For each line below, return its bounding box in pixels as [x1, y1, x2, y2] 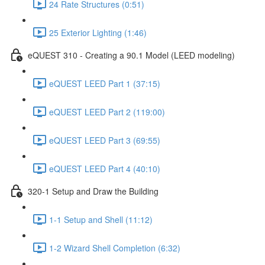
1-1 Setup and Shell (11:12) [49, 213, 153, 225]
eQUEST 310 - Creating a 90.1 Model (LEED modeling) [28, 49, 235, 61]
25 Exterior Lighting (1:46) [49, 26, 147, 38]
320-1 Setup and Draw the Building [28, 185, 159, 197]
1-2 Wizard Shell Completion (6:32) [49, 241, 180, 254]
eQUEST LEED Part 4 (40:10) [49, 162, 160, 174]
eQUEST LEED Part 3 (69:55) [49, 134, 160, 146]
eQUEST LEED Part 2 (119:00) [49, 105, 165, 118]
